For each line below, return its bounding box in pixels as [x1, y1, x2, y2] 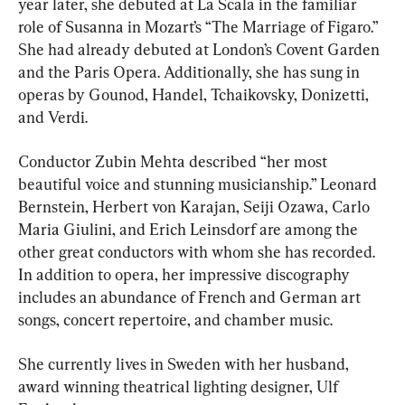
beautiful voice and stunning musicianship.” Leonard [18, 174, 381, 194]
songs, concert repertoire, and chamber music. [18, 310, 333, 330]
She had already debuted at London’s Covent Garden [18, 40, 383, 60]
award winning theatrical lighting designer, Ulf [18, 377, 342, 397]
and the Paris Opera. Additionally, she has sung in [18, 62, 363, 82]
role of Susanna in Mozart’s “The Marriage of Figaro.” [18, 17, 381, 37]
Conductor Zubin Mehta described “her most [18, 152, 331, 172]
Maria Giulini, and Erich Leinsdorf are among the [18, 220, 362, 240]
